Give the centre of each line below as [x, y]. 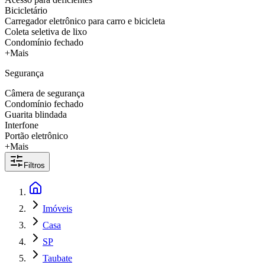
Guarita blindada [36, 114]
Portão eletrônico [36, 136]
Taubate [57, 258]
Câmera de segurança [45, 93]
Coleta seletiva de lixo [46, 32]
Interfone [22, 125]
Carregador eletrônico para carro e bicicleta [85, 21]
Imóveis [57, 209]
